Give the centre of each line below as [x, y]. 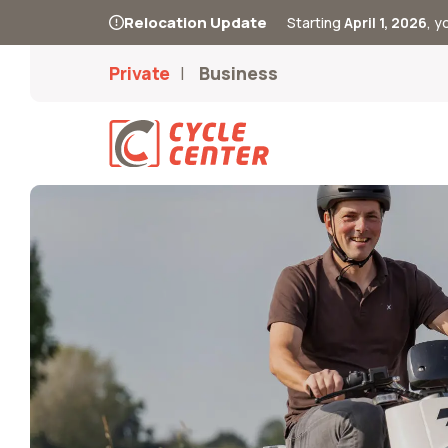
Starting [315, 22]
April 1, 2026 [385, 22]
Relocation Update [195, 22]
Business [238, 72]
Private [139, 72]
